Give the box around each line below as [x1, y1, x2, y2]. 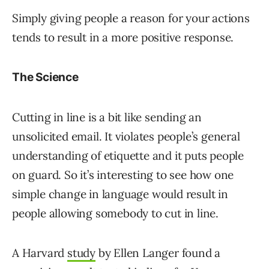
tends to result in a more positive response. [12, 30, 234, 45]
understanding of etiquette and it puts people [12, 148, 244, 163]
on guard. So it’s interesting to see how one [12, 168, 234, 183]
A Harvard [12, 246, 68, 261]
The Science [12, 70, 79, 85]
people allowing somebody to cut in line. [12, 206, 219, 221]
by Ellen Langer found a [95, 246, 221, 261]
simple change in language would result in [12, 187, 228, 202]
